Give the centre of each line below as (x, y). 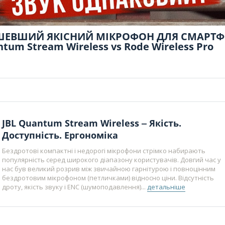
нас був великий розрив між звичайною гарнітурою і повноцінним (108, 168)
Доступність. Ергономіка (60, 135)
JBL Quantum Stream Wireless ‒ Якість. (91, 123)
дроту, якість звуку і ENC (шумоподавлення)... (74, 187)
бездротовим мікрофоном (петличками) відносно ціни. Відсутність (108, 178)
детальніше (166, 187)
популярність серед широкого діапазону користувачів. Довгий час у (111, 159)
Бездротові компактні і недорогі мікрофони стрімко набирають (103, 150)
